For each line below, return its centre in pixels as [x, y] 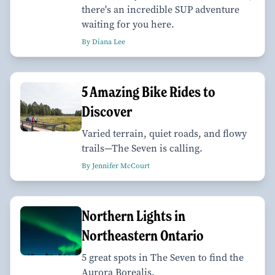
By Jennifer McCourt [116, 166]
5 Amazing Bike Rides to [149, 92]
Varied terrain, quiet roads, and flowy [164, 134]
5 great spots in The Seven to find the [163, 258]
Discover [107, 112]
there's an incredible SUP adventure [161, 10]
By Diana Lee [103, 42]
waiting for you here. [128, 25]
